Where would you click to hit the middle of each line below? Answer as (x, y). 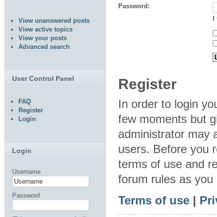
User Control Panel (43, 78)
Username (26, 172)
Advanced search (44, 47)
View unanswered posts (54, 21)
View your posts (43, 38)
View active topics (46, 29)
